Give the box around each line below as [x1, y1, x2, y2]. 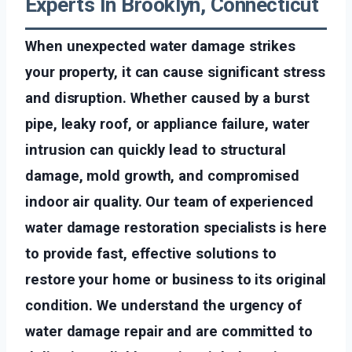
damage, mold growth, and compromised [25, 167, 300, 185]
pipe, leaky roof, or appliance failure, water [25, 115, 310, 133]
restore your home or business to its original [25, 271, 327, 288]
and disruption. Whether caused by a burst [25, 90, 310, 107]
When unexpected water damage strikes [25, 38, 296, 55]
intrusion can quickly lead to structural [25, 141, 286, 159]
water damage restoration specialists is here [25, 219, 327, 236]
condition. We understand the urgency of [25, 297, 302, 314]
